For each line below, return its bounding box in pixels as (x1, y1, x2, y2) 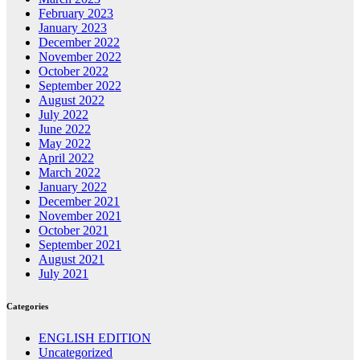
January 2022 (39, 180, 107, 194)
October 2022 (39, 64, 108, 79)
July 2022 (39, 108, 88, 122)
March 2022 (39, 166, 100, 180)
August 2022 (39, 93, 104, 108)
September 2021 (39, 238, 121, 252)
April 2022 (39, 151, 94, 166)
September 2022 (39, 79, 121, 93)
